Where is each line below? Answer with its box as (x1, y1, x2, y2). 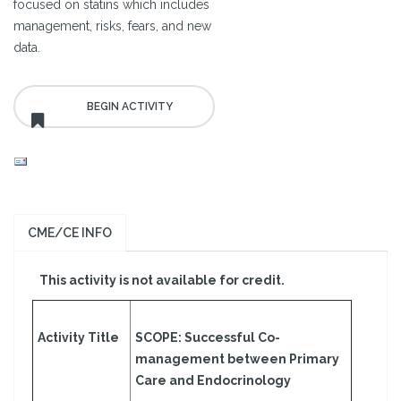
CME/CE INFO (28, 226, 112, 241)
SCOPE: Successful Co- (135, 330, 280, 346)
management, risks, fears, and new (13, 19, 211, 34)
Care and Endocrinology (135, 373, 291, 388)
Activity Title (38, 330, 119, 346)
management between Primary (135, 352, 339, 367)
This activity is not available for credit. (39, 273, 285, 288)
